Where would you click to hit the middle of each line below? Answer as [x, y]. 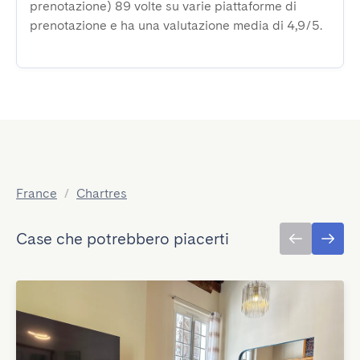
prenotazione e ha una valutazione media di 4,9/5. [176, 25]
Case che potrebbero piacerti [123, 239]
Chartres [102, 193]
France [37, 193]
